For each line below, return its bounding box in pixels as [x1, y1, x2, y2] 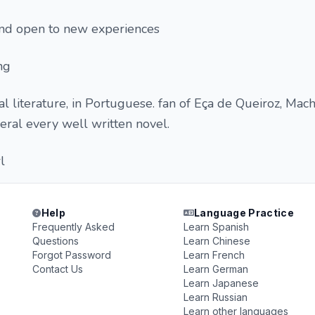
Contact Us [32, 263, 84, 275]
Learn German [183, 263, 248, 275]
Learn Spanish [183, 221, 249, 233]
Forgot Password [32, 249, 112, 261]
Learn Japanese [183, 277, 259, 289]
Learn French [183, 249, 245, 261]
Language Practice [194, 207, 295, 219]
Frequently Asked [32, 221, 115, 233]
